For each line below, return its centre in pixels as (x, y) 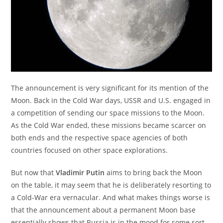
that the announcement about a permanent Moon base (104, 210)
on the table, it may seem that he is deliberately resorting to (111, 185)
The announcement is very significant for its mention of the (110, 88)
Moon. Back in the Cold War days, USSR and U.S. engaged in (111, 101)
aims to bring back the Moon (154, 173)
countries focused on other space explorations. (90, 150)
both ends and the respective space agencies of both (100, 138)
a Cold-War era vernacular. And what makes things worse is (111, 198)
